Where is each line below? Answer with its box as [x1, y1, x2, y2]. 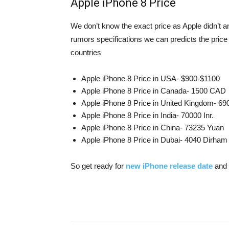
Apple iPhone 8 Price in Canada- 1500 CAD [81, 86, 226, 96]
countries [71, 48, 101, 57]
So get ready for [71, 162, 126, 171]
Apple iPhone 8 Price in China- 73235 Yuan [81, 123, 224, 132]
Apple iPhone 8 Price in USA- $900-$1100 [81, 74, 220, 83]
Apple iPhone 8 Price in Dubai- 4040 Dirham [81, 135, 227, 145]
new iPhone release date [126, 162, 213, 171]
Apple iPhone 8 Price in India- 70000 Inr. [81, 111, 214, 120]
